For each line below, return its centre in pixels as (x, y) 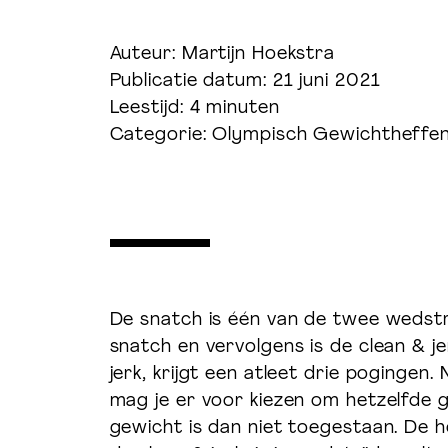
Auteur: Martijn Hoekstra (222, 54)
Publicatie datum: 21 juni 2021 (245, 81)
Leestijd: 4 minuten (194, 108)
